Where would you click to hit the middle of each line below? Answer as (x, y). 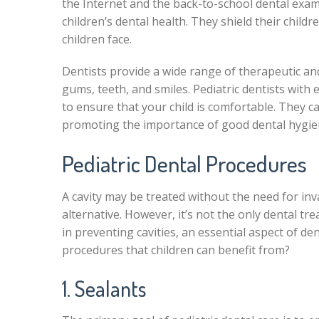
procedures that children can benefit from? (176, 250)
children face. (97, 39)
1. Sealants (104, 288)
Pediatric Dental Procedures (184, 163)
